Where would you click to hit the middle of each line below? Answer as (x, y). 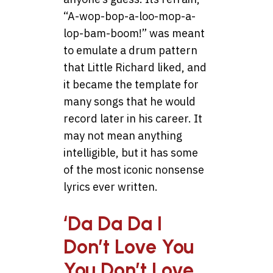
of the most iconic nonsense (134, 170)
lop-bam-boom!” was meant (134, 34)
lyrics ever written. (111, 187)
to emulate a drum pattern (130, 51)
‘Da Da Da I (113, 223)
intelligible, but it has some (131, 153)
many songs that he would (129, 102)
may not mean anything (123, 136)
